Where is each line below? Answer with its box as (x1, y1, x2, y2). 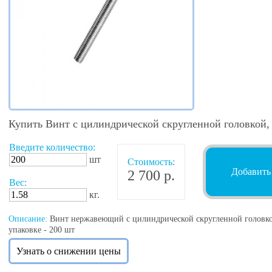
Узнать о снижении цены (16, 246, 121, 257)
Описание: (8, 214, 47, 224)
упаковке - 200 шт (8, 225, 75, 235)
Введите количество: (9, 142, 95, 153)
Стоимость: (127, 157, 175, 168)
